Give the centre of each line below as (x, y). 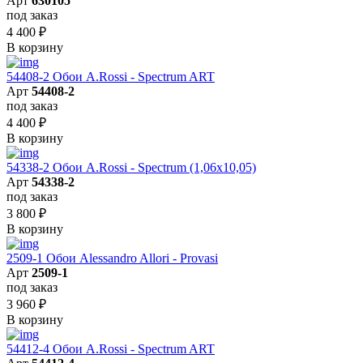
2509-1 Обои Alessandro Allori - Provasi (112, 258)
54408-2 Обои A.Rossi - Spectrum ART (111, 76)
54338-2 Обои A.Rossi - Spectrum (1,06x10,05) (131, 167)
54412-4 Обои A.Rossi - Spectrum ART (111, 348)
